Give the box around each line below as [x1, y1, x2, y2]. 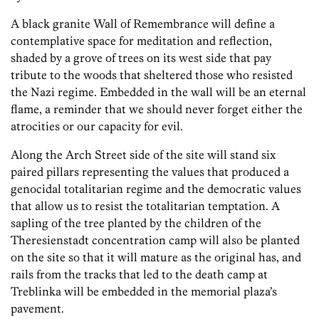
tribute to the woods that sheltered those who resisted [11, 67, 293, 82]
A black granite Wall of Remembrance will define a [11, 16, 275, 31]
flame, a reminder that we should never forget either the [11, 101, 303, 116]
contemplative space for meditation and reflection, [11, 33, 272, 48]
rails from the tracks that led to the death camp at [11, 266, 268, 281]
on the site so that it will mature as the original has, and [11, 249, 301, 264]
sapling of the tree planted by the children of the [11, 215, 261, 230]
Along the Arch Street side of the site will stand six [11, 147, 276, 162]
